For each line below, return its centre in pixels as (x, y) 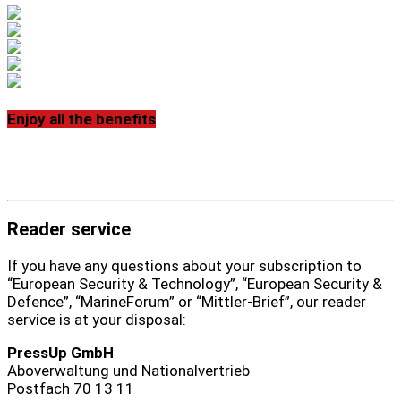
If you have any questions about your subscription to (184, 266)
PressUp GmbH (60, 353)
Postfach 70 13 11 (71, 389)
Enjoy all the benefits (81, 119)
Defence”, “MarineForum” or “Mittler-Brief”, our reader (187, 302)
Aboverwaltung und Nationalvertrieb (128, 371)
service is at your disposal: (97, 320)
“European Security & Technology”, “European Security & (195, 284)
